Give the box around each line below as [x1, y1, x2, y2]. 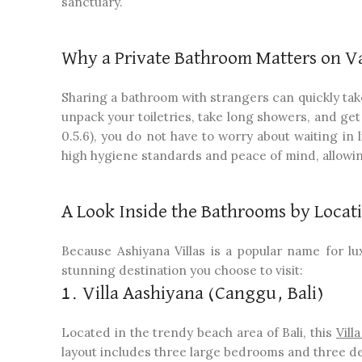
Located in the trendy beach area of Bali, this [61, 325, 336, 340]
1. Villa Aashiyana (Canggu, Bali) [61, 284, 324, 303]
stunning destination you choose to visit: [61, 263, 303, 278]
